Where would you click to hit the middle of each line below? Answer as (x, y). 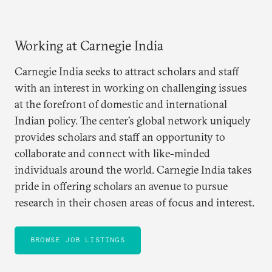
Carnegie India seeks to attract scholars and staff (127, 71)
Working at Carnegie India (89, 45)
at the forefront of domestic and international (121, 104)
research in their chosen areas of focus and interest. (134, 202)
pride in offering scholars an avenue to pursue (121, 186)
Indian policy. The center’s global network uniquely (133, 120)
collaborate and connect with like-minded (112, 153)
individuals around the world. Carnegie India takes (133, 169)
